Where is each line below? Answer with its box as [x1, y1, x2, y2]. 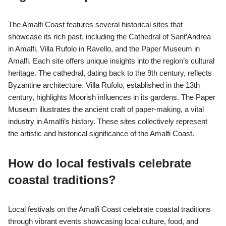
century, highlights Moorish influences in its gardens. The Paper [8, 92, 215, 101]
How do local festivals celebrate [8, 156, 191, 170]
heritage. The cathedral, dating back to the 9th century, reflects [8, 68, 212, 77]
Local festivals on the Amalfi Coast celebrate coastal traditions [8, 204, 211, 213]
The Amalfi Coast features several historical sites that [8, 20, 183, 29]
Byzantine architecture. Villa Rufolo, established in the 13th [8, 80, 200, 89]
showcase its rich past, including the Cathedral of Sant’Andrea [8, 32, 211, 41]
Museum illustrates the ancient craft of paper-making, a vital [8, 104, 204, 114]
